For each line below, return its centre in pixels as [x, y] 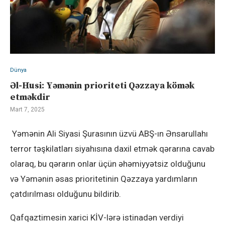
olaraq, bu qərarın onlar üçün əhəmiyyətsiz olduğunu [108, 164]
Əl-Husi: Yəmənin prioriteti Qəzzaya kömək [102, 86]
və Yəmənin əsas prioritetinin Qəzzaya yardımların [104, 179]
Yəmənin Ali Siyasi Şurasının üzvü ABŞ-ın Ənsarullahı [109, 134]
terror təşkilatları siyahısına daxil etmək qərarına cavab [112, 149]
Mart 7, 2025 [27, 109]
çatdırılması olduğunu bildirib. [66, 194]
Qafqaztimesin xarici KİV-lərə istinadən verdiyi [97, 217]
